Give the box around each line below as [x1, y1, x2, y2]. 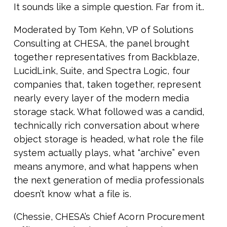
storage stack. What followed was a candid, [13, 106, 205, 118]
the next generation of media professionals [13, 175, 205, 186]
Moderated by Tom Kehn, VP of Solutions [13, 24, 194, 35]
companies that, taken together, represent [13, 79, 201, 90]
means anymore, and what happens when [13, 161, 199, 172]
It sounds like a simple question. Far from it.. [13, 2, 205, 13]
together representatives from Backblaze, [13, 52, 199, 63]
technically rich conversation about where [13, 120, 200, 131]
